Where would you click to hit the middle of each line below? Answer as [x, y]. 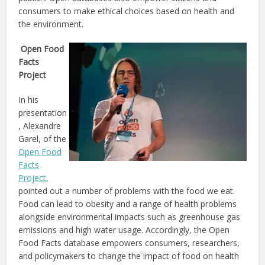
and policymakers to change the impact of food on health [129, 256]
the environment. [51, 24]
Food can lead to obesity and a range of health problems [128, 203]
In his [29, 99]
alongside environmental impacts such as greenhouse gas [130, 216]
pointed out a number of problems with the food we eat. [127, 190]
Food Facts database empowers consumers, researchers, [129, 243]
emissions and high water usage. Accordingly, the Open [124, 230]
